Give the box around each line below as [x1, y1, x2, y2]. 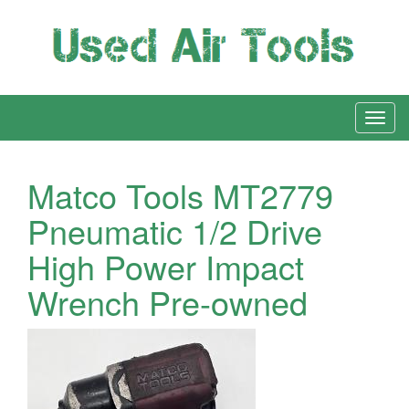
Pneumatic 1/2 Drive [27, 206, 322, 254]
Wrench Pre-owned [27, 278, 308, 325]
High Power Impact [27, 242, 304, 289]
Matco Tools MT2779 [27, 171, 333, 218]
